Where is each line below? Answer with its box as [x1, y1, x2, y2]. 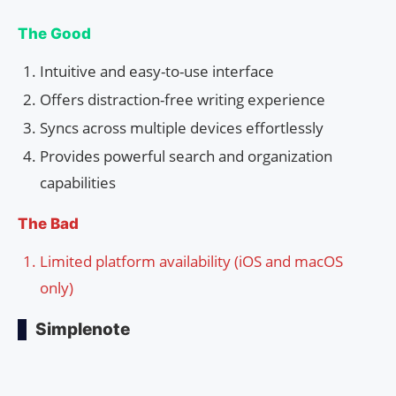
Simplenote [35, 318, 130, 339]
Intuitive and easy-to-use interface [40, 60, 274, 81]
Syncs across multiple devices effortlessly [40, 117, 324, 138]
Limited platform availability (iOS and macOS [40, 250, 343, 271]
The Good [18, 24, 91, 42]
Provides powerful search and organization [40, 145, 332, 166]
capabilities [40, 171, 116, 193]
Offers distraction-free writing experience [40, 88, 325, 110]
